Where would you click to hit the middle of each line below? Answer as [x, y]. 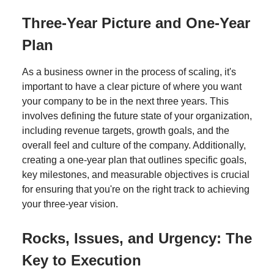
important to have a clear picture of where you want [132, 86]
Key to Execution [82, 260]
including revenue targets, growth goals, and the [126, 130]
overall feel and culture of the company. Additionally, [134, 145]
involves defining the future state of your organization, [137, 116]
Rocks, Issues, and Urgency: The [137, 238]
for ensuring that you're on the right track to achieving [136, 189]
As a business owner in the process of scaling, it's [129, 72]
